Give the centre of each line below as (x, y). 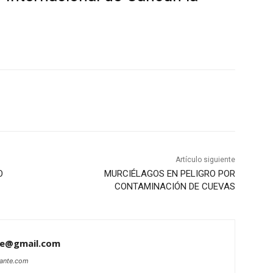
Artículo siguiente (205, 159)
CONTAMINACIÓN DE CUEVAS (175, 186)
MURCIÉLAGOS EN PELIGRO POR (169, 173)
